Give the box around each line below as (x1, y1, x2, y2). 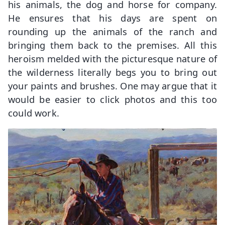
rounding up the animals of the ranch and (8, 25, 217, 38)
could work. (8, 106, 60, 119)
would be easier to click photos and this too (8, 92, 217, 105)
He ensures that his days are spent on (8, 11, 217, 24)
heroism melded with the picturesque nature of (8, 52, 217, 65)
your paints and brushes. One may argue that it (8, 79, 217, 92)
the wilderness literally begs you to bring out (8, 65, 217, 78)
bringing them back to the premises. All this (8, 38, 217, 51)
